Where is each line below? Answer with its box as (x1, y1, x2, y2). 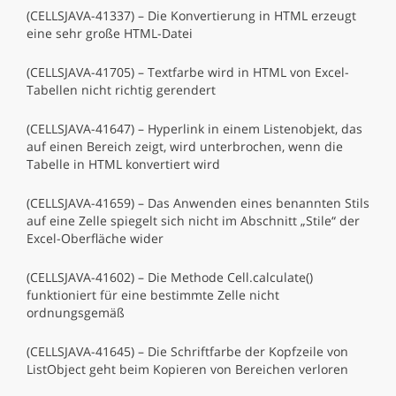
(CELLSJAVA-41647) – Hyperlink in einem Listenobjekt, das (27, 120, 362, 137)
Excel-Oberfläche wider (27, 230, 164, 247)
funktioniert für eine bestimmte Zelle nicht (27, 286, 279, 303)
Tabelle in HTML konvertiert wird (27, 156, 220, 172)
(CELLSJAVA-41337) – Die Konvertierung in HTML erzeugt (27, 7, 356, 24)
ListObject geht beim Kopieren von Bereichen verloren (27, 361, 348, 377)
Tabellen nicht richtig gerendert (27, 81, 216, 98)
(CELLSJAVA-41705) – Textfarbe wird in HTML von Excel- (27, 64, 349, 80)
